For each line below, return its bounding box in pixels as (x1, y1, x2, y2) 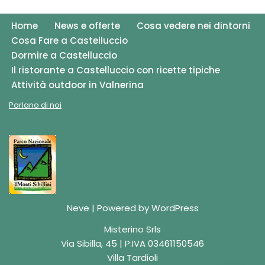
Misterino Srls (104, 223, 161, 235)
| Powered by (89, 202, 151, 214)
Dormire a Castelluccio (11, 49, 119, 62)
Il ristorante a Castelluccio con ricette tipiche (11, 64, 220, 76)
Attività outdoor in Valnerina (11, 79, 144, 91)
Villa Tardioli (107, 251, 158, 264)
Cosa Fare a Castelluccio (11, 34, 130, 47)
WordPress (151, 202, 199, 214)
